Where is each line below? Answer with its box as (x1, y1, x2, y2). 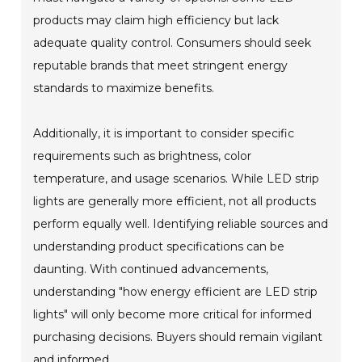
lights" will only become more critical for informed (33, 306, 313, 322)
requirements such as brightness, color (33, 148, 252, 163)
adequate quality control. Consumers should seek (33, 35, 312, 50)
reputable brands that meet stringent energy (33, 57, 288, 73)
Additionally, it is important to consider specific (33, 125, 295, 141)
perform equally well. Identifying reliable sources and (33, 216, 329, 231)
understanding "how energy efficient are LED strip (33, 284, 318, 299)
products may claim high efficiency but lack (33, 12, 280, 27)
